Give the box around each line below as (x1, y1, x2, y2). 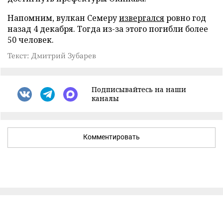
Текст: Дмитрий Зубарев (7, 50, 96, 60)
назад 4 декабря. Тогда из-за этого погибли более (7, 23, 208, 34)
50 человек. (7, 34, 56, 45)
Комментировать (83, 133, 140, 141)
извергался (119, 12, 164, 23)
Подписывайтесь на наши (92, 85, 186, 94)
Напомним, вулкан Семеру (7, 12, 119, 23)
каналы (92, 94, 119, 103)
